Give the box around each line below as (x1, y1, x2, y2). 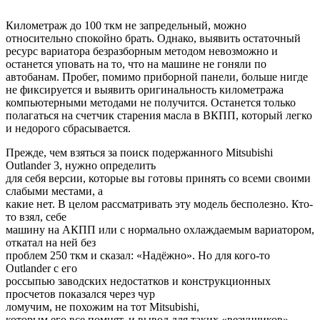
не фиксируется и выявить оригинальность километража (6, 84, 284, 96)
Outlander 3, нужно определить (6, 159, 156, 172)
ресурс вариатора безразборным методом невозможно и (6, 45, 278, 58)
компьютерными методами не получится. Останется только (6, 96, 296, 109)
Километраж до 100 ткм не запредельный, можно (6, 19, 246, 32)
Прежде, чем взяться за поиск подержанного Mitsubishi (6, 146, 273, 159)
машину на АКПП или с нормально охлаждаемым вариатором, (6, 224, 314, 236)
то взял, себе (6, 211, 66, 224)
